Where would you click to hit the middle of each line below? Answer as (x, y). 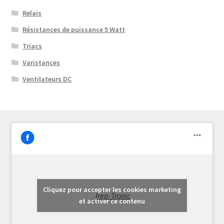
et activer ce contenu (112, 201)
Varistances (41, 63)
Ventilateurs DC (47, 79)
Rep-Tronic (113, 195)
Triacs (32, 46)
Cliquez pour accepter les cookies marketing (112, 190)
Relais (32, 13)
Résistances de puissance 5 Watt (74, 30)
